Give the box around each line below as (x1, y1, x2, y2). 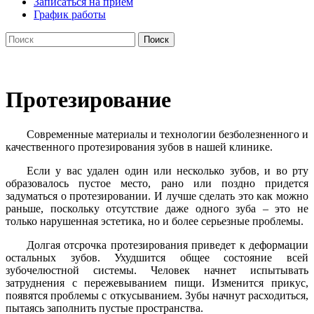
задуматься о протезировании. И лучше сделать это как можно (6, 189, 308, 202)
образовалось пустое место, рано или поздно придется (6, 177, 308, 189)
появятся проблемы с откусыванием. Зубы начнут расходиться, (6, 289, 308, 301)
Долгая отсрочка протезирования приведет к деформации (27, 238, 308, 251)
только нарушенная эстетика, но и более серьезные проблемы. (6, 214, 303, 227)
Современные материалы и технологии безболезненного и (27, 128, 308, 140)
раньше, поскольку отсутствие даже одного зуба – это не (6, 202, 308, 214)
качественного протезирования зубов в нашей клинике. (6, 140, 273, 153)
